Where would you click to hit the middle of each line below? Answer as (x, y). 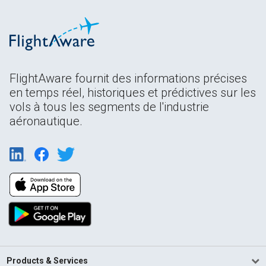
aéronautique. (46, 121)
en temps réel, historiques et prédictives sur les (133, 92)
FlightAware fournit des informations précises (128, 78)
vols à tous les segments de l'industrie (109, 107)
